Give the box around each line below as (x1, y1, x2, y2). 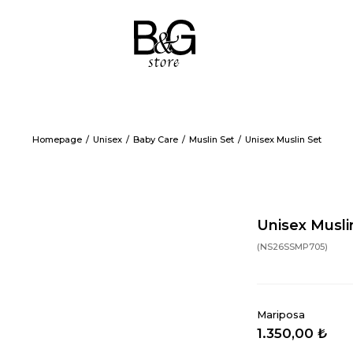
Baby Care (132, 134, 178, 145)
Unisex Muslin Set (244, 134, 321, 145)
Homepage (32, 134, 82, 145)
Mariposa (257, 308, 305, 321)
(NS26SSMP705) (257, 241, 328, 252)
